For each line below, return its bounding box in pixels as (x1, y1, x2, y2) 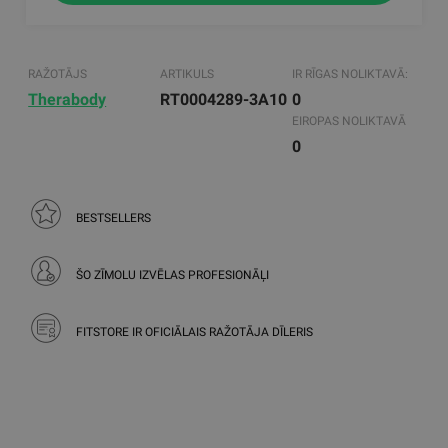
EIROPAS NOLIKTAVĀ (291, 114, 406, 129)
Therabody (28, 90, 107, 110)
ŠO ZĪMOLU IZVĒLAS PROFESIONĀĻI (76, 267, 270, 282)
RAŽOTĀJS (28, 67, 88, 82)
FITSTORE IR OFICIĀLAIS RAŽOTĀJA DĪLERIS (76, 324, 314, 339)
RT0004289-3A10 (160, 90, 288, 110)
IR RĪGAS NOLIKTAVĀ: (291, 67, 408, 82)
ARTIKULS (160, 67, 215, 82)
